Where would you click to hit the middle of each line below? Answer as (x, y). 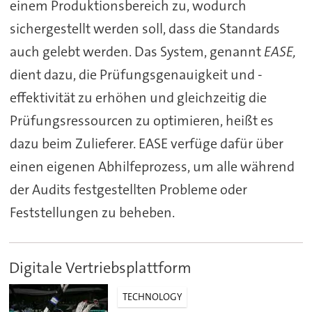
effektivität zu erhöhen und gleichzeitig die (138, 98)
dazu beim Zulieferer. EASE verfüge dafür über (146, 144)
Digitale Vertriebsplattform (101, 268)
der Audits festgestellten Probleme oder (128, 190)
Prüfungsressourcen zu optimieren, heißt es (141, 121)
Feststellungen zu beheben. (92, 213)
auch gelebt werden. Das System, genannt (136, 52)
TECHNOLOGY (153, 297)
